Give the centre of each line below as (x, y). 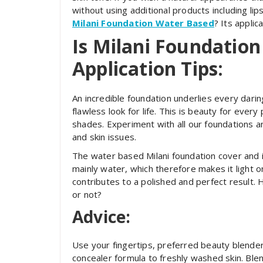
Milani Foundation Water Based (143, 23)
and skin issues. (104, 136)
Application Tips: (148, 68)
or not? (87, 194)
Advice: (102, 216)
